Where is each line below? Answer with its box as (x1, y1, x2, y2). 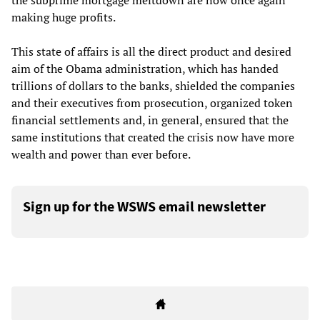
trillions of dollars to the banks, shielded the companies (11, 78, 295, 94)
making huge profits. (11, 9, 116, 26)
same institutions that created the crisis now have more (11, 129, 294, 146)
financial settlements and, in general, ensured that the (11, 112, 289, 129)
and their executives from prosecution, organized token (11, 95, 293, 111)
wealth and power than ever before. (11, 146, 191, 163)
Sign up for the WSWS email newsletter (23, 197, 266, 216)
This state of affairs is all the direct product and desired (11, 44, 291, 60)
